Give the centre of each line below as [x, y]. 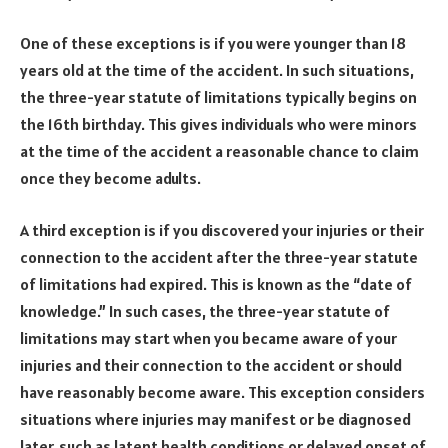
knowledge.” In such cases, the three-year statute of [205, 310]
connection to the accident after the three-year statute [219, 256]
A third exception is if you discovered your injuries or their [222, 229]
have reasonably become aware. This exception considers [222, 391]
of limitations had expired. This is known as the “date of [216, 283]
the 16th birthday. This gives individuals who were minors [218, 124]
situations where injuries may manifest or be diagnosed [215, 418]
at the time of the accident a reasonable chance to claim [219, 151]
